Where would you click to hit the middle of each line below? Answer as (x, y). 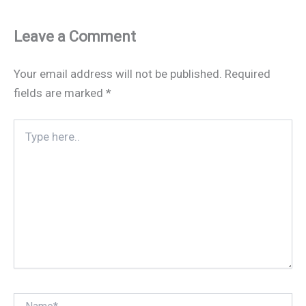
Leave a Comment (75, 36)
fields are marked (60, 93)
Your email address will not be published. (118, 73)
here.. (25, 140)
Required (248, 73)
